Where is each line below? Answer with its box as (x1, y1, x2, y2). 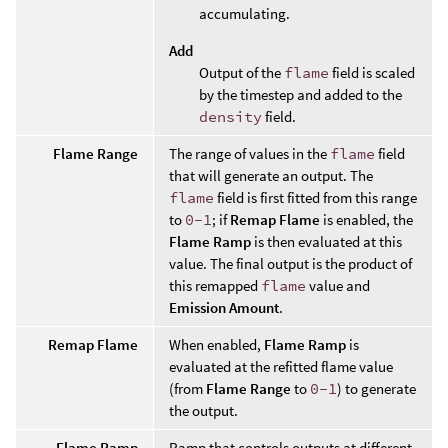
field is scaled (329, 62, 415, 82)
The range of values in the (169, 143, 330, 163)
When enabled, (169, 334, 264, 354)
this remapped (169, 275, 261, 295)
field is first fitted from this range (214, 187, 417, 207)
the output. (169, 400, 238, 420)
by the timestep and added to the (199, 84, 402, 104)
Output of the (199, 62, 284, 82)
